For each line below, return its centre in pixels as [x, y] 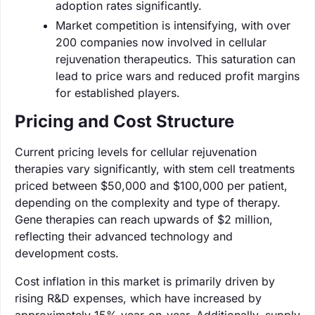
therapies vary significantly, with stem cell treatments [155, 168]
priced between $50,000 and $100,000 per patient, [151, 185]
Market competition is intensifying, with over [173, 25]
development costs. [67, 253]
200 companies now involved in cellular [161, 42]
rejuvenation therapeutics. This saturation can [175, 59]
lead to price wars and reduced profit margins [178, 76]
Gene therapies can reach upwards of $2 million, [144, 219]
